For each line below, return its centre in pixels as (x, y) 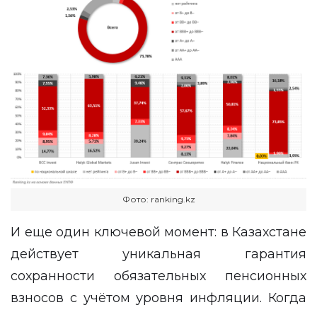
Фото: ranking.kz (158, 199)
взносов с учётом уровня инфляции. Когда (158, 298)
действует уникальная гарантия (158, 254)
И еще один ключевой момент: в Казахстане (158, 232)
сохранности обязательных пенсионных (158, 276)
